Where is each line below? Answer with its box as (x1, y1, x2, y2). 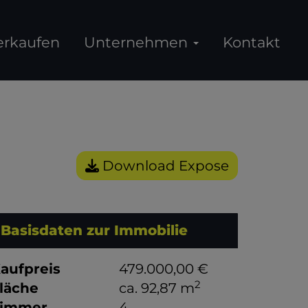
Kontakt (223, 34, 280, 51)
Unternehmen (84, 34, 192, 51)
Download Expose (99, 157, 229, 174)
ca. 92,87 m (119, 280, 195, 296)
